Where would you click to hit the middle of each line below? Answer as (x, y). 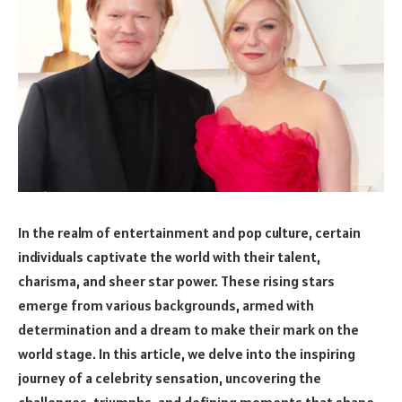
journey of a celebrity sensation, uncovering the (170, 377)
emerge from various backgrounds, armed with (166, 305)
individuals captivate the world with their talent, (169, 256)
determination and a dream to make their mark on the (188, 329)
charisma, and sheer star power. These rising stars (176, 280)
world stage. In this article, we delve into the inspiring (187, 353)
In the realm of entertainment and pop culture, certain (189, 232)
